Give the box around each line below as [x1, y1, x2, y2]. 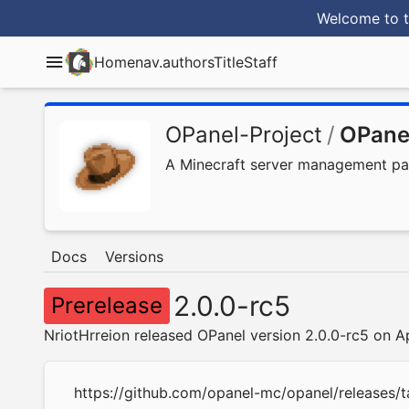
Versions [105, 247, 163, 266]
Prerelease [51, 292, 163, 319]
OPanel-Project [165, 121, 322, 148]
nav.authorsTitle [135, 53, 245, 71]
